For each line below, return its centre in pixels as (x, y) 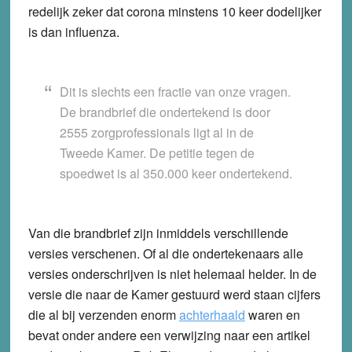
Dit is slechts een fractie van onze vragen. (175, 91)
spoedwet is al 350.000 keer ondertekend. (176, 173)
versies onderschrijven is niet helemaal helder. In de (172, 273)
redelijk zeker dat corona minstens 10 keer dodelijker (174, 11)
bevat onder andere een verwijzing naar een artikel (169, 335)
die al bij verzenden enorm (103, 314)
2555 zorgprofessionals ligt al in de (156, 132)
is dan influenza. (73, 31)
